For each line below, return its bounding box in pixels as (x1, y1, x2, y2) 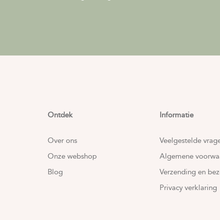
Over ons (48, 136, 78, 145)
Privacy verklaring (160, 183, 218, 192)
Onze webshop (48, 152, 97, 161)
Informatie (160, 110, 194, 119)
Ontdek (48, 110, 73, 119)
